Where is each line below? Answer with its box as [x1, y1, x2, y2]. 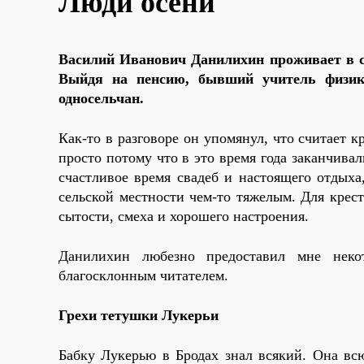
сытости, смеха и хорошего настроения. [58, 207, 309, 224]
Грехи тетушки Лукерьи [58, 306, 219, 323]
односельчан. [58, 89, 144, 106]
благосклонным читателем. [58, 266, 228, 284]
